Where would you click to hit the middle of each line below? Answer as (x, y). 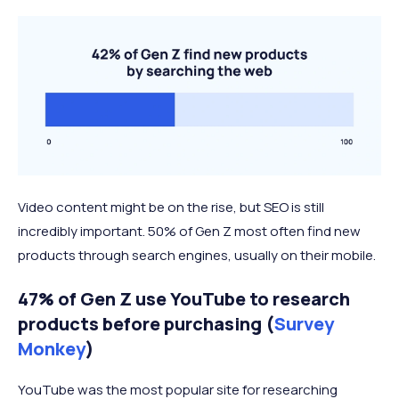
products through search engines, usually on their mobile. (197, 256)
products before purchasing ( (146, 324)
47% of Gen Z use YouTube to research (184, 299)
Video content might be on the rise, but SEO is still (171, 208)
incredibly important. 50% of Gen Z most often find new (189, 232)
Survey (304, 324)
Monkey (52, 349)
